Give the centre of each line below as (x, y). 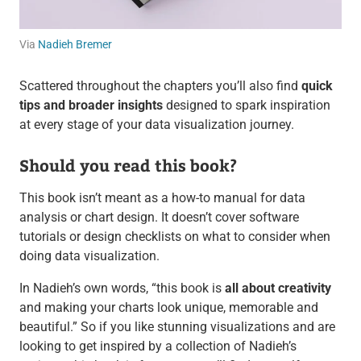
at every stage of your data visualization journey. (156, 125)
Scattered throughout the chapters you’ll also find (160, 86)
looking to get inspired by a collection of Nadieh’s (158, 346)
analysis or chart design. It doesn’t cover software (159, 218)
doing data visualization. (89, 256)
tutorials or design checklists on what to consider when (174, 237)
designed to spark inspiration (246, 106)
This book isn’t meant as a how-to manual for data (162, 198)
